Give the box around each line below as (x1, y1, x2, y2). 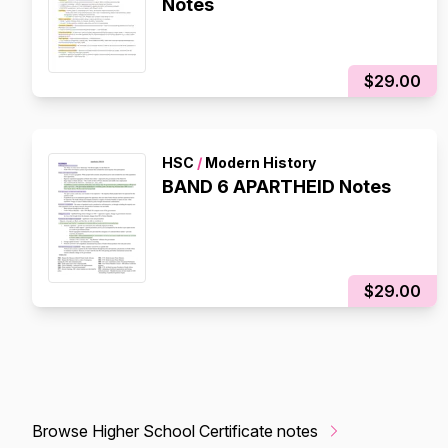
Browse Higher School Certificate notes (32, 421, 318, 441)
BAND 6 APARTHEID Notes (162, 176, 391, 197)
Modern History (202, 154, 316, 171)
